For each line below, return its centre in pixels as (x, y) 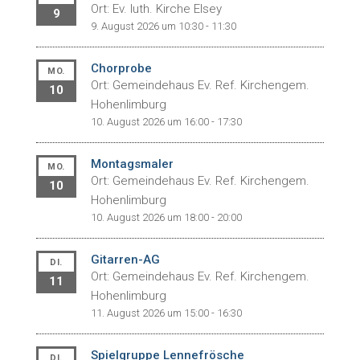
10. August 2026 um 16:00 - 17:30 (166, 122)
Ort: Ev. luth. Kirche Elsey (156, 9)
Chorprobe (121, 68)
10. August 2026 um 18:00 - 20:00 (166, 217)
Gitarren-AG (125, 260)
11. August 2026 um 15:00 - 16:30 (166, 313)
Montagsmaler (132, 164)
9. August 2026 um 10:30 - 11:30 (163, 26)
